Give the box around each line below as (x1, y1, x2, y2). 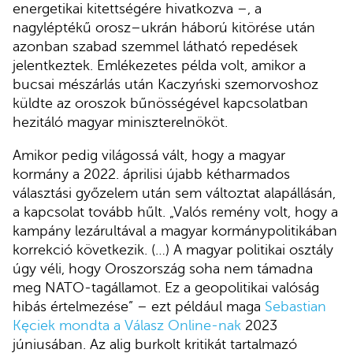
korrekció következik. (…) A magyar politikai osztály (13, 242, 333, 258)
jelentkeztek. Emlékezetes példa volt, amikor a (13, 58, 306, 74)
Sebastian (265, 299, 326, 315)
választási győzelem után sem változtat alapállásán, (13, 185, 336, 202)
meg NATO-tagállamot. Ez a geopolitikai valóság (13, 280, 319, 296)
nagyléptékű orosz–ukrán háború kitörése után (13, 20, 315, 36)
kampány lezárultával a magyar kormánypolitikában (13, 223, 337, 240)
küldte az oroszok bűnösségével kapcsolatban (13, 95, 308, 112)
